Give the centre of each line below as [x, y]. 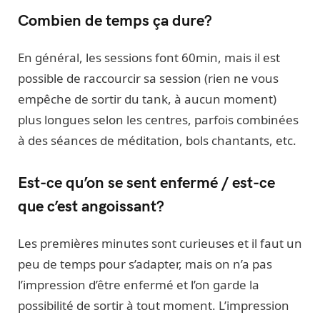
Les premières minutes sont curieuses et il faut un [160, 243]
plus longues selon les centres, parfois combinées [158, 120]
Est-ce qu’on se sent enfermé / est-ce [146, 181]
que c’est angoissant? [91, 205]
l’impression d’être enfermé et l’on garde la [139, 284]
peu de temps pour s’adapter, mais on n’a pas [145, 264]
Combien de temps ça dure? [115, 20]
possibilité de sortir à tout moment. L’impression [154, 305]
